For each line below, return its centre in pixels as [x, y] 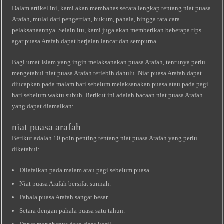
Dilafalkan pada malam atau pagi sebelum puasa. [85, 170]
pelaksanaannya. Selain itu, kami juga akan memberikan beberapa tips [107, 30]
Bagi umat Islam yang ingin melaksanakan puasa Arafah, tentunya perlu [109, 62]
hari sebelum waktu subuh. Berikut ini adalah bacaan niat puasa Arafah [108, 95]
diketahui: [26, 149]
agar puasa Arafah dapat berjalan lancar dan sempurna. [85, 41]
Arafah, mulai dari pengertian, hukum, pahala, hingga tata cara [96, 19]
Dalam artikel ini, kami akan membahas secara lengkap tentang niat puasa [112, 8]
